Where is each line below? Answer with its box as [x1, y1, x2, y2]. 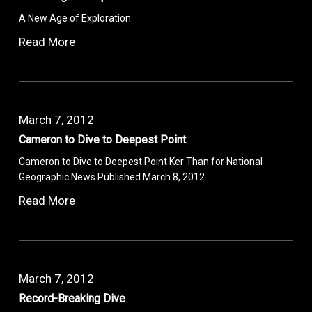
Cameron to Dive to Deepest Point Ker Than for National [19, 155, 263, 167]
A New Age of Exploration [19, 12, 132, 24]
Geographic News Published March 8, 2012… [19, 171, 212, 182]
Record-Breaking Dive [19, 291, 126, 305]
